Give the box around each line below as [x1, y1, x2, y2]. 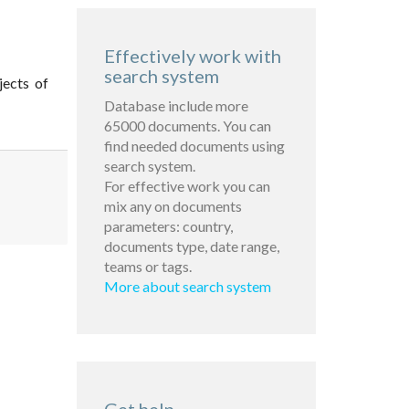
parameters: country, [103, 217, 233, 236]
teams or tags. [103, 257, 192, 276]
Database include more [103, 97, 248, 115]
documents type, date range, [103, 237, 279, 256]
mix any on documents [103, 197, 242, 215]
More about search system [103, 278, 271, 296]
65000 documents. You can [103, 117, 271, 135]
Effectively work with [103, 45, 281, 68]
